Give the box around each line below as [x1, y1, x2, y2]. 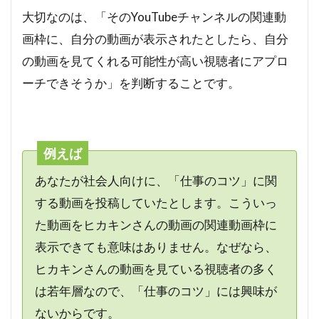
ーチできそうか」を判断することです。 [22, 75, 240, 91]
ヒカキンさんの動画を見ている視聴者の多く [34, 261, 277, 276]
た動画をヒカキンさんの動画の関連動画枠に [34, 216, 277, 232]
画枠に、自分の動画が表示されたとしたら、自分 [22, 31, 288, 47]
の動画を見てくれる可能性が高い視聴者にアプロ [22, 53, 288, 69]
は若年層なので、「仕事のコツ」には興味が [34, 283, 277, 298]
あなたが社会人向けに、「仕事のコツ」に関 [34, 172, 277, 188]
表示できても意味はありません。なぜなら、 [34, 239, 277, 254]
